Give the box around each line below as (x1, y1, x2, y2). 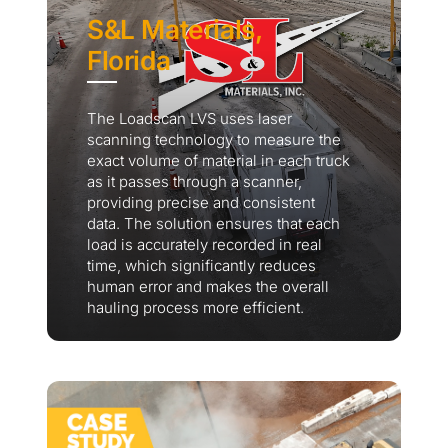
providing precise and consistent (87, 193, 315, 212)
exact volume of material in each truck (87, 151, 350, 170)
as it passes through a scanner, (87, 172, 302, 191)
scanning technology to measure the (87, 130, 341, 149)
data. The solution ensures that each (87, 214, 340, 233)
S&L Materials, (87, 14, 262, 45)
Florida (87, 45, 171, 76)
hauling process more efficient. (87, 298, 304, 317)
